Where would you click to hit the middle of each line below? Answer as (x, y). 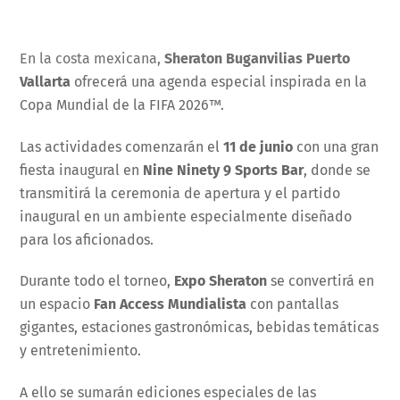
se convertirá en (321, 281)
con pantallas (293, 304)
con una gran (336, 146)
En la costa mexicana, (92, 58)
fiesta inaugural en (82, 170)
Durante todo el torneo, (97, 281)
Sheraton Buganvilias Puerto (258, 58)
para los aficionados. (87, 239)
